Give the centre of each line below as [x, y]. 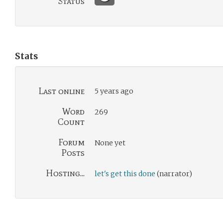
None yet [110, 143]
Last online [61, 91]
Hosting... [65, 173]
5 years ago [114, 91]
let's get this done [125, 174]
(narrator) [174, 174]
